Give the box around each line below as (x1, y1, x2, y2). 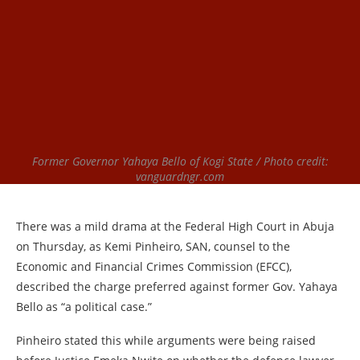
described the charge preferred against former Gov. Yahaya (16, 279, 337, 294)
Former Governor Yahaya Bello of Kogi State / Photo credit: (31, 153, 329, 169)
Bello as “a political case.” (16, 299, 152, 314)
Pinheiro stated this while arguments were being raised (16, 333, 316, 348)
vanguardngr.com (136, 169, 224, 184)
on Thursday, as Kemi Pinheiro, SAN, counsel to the (16, 239, 290, 254)
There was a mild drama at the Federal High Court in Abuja (16, 219, 334, 234)
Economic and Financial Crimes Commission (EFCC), (16, 259, 292, 274)
